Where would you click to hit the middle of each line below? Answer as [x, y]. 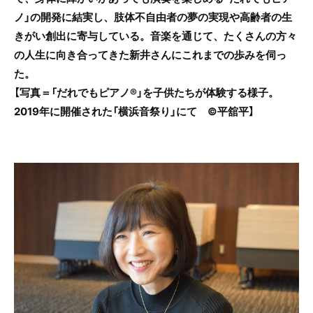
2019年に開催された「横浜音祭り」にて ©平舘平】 [134, 111]
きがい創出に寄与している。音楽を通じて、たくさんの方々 [155, 36]
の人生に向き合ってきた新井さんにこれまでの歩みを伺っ [150, 55]
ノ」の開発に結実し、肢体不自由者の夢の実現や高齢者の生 [153, 17]
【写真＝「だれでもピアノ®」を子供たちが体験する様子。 [146, 93]
